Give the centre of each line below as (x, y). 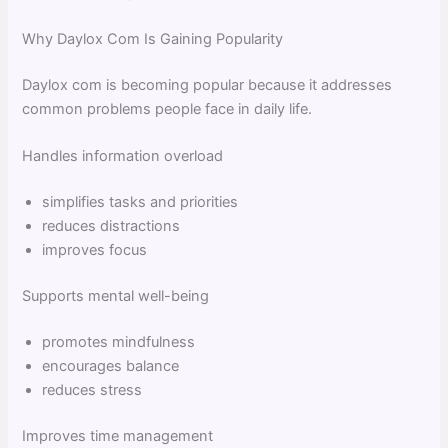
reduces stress (92, 389)
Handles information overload (123, 156)
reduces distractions (111, 226)
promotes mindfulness (119, 341)
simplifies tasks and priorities (140, 202)
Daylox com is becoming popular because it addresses (207, 84)
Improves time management (118, 435)
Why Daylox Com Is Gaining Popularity (153, 39)
